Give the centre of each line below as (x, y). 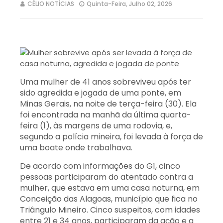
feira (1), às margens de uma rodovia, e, (96, 126)
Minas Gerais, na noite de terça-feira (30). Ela (108, 104)
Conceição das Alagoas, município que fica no (109, 199)
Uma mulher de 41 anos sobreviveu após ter (106, 82)
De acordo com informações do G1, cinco (100, 166)
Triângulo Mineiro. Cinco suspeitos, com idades (110, 210)
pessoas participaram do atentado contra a (107, 177)
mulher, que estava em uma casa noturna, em (110, 188)
